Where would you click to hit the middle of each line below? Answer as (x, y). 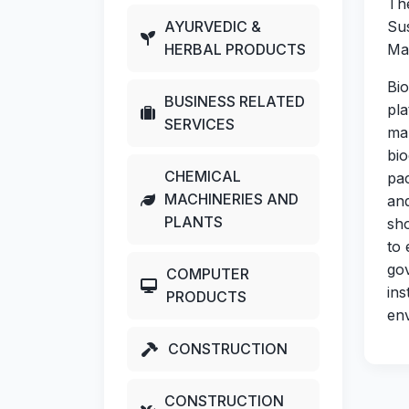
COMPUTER (208, 274)
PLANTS (194, 222)
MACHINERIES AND (231, 199)
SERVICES (199, 125)
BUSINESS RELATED (235, 102)
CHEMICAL (203, 177)
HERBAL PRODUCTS (235, 50)
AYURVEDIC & (213, 27)
